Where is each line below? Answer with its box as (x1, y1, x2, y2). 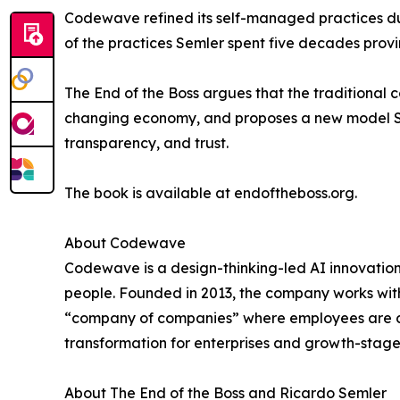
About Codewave (64, 234, 186, 253)
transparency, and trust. (64, 134, 229, 153)
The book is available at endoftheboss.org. (64, 184, 357, 203)
